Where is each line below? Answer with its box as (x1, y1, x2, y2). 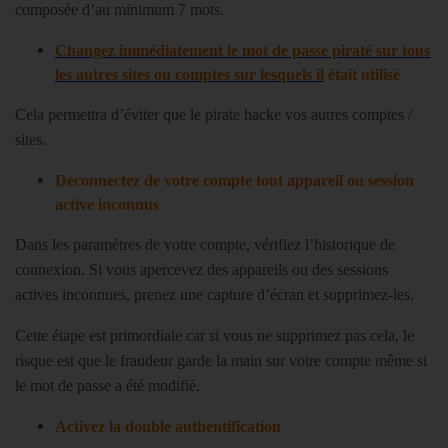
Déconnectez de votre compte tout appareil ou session (55, 172, 414, 189)
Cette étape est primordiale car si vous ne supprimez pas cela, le (15, 327, 414, 344)
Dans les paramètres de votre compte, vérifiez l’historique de (15, 236, 395, 253)
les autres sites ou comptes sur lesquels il (55, 66, 324, 83)
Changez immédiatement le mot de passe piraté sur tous (55, 42, 430, 59)
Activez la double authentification (55, 418, 281, 435)
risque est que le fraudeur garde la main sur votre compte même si (15, 352, 427, 369)
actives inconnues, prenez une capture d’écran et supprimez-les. (15, 286, 414, 303)
